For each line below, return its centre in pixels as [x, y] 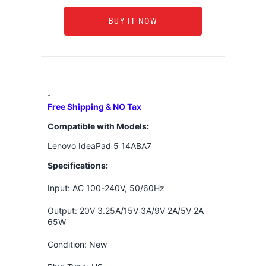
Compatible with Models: [98, 126]
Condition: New [77, 244]
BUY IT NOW [133, 21]
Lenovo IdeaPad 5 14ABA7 [99, 145]
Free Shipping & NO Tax [94, 106]
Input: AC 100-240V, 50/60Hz [106, 188]
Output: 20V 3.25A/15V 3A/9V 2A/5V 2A [125, 210]
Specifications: [77, 165]
